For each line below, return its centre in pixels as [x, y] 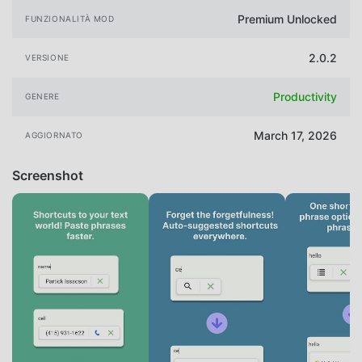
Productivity [305, 97]
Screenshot [48, 175]
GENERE [42, 97]
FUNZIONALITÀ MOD [70, 18]
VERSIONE [47, 58]
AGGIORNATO [54, 135]
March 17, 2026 [295, 136]
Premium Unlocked [287, 19]
